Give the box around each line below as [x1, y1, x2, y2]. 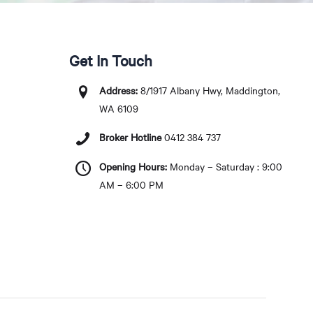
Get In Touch [69, 50, 153, 71]
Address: [99, 83, 138, 97]
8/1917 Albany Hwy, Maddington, [138, 83, 281, 97]
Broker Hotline [99, 131, 162, 145]
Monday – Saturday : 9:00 [167, 159, 283, 173]
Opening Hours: [99, 159, 168, 173]
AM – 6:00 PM [99, 177, 164, 191]
